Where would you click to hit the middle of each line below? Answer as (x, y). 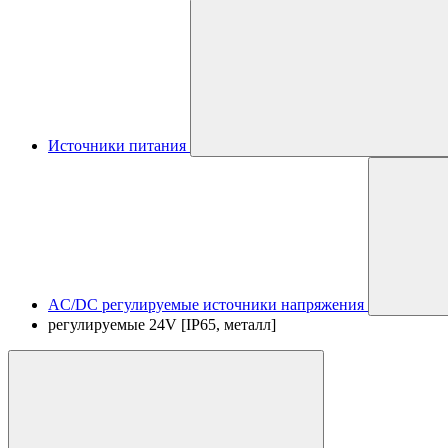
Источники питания (117, 145)
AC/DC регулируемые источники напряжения (206, 304)
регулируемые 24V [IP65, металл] (162, 324)
